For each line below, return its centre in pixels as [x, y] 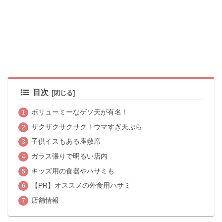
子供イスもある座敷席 [66, 141]
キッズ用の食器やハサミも [73, 171]
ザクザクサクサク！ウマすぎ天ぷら [86, 127]
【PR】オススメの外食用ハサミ [81, 186]
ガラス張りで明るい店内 [69, 156]
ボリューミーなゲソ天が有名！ [80, 112]
